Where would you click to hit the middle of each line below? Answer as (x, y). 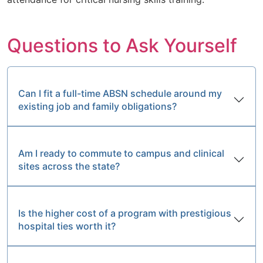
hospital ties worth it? (67, 226)
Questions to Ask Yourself (122, 45)
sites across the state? (69, 166)
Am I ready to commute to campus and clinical (121, 153)
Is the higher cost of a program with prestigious (125, 213)
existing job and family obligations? (97, 106)
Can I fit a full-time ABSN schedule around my (120, 93)
